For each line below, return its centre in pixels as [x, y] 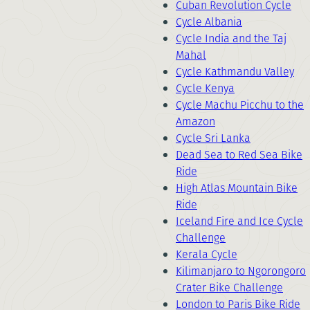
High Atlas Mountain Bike [237, 188]
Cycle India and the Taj [231, 38]
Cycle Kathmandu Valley [235, 72]
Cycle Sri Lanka [213, 138]
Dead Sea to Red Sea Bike [239, 155]
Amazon [195, 121]
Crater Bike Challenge [229, 288]
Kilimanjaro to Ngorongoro [241, 271]
